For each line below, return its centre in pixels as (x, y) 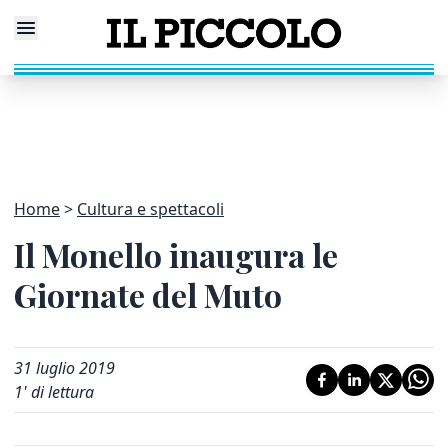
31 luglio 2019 (64, 368)
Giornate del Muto (148, 294)
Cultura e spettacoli (150, 209)
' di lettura (58, 392)
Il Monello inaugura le (176, 254)
